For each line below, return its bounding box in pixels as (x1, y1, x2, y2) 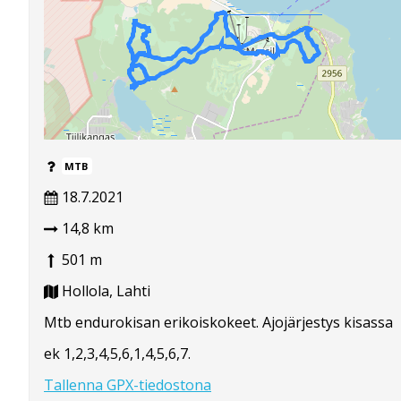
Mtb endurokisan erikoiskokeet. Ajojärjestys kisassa (44, 311, 393, 332)
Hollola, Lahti (58, 280, 150, 301)
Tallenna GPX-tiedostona (44, 374, 211, 395)
